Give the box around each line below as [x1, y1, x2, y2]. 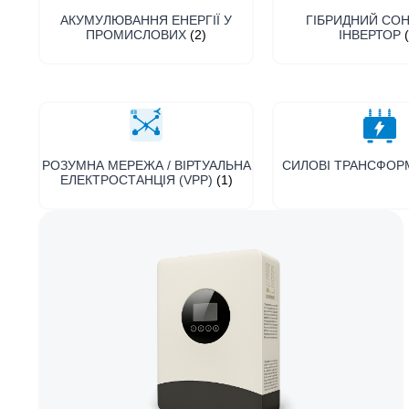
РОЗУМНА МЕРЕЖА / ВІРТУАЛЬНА [41, 157, 251, 173]
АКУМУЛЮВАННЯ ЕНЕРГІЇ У [60, 12, 232, 27]
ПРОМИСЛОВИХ [86, 26, 190, 42]
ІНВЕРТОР [339, 26, 404, 42]
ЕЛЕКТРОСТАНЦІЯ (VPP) [59, 172, 216, 187]
